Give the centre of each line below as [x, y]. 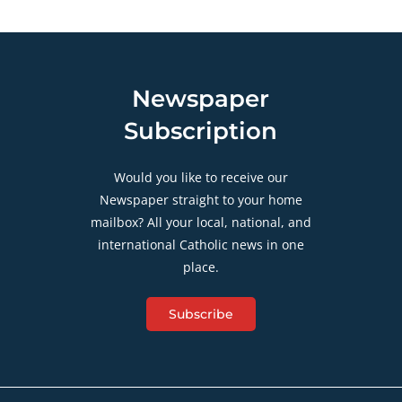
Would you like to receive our [201, 177]
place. [201, 267]
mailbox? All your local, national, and [201, 222]
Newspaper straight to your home [201, 199]
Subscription [201, 131]
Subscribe [201, 314]
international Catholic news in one [201, 244]
